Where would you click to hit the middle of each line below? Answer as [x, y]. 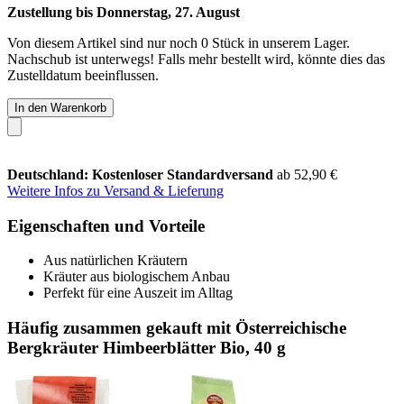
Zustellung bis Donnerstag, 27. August [124, 12]
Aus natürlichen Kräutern [115, 261]
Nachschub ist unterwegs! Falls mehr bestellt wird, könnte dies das [196, 59]
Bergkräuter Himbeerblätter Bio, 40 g [147, 347]
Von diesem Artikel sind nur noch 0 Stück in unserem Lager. [179, 42]
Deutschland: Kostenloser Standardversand [142, 174]
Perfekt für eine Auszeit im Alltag [138, 293]
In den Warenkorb [60, 107]
